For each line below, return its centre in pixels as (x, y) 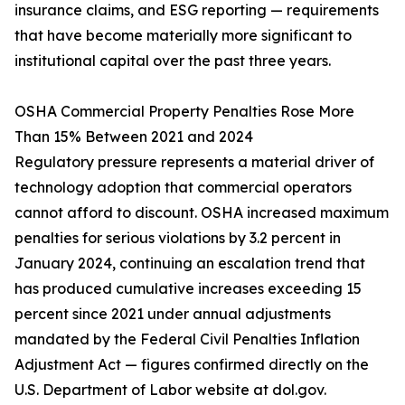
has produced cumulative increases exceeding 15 (188, 289)
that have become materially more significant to (183, 36)
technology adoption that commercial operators (183, 188)
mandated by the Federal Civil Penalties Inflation (187, 339)
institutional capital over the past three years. (173, 61)
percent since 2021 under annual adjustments (173, 314)
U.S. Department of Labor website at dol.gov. (170, 390)
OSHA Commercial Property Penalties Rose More (184, 112)
